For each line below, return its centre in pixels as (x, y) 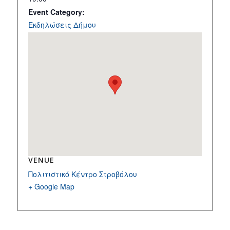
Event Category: (56, 12)
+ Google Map (51, 187)
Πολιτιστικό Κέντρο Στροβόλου (82, 174)
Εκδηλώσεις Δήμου (62, 25)
